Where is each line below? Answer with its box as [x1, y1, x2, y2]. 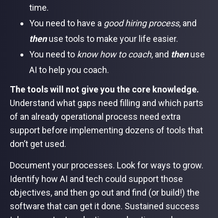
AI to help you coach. [29, 65, 111, 75]
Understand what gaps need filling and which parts [10, 98, 203, 108]
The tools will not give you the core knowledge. [10, 84, 199, 94]
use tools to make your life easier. [47, 34, 180, 44]
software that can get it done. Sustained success [10, 201, 200, 211]
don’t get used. [10, 139, 66, 149]
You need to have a [29, 18, 104, 28]
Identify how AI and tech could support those [10, 174, 183, 184]
